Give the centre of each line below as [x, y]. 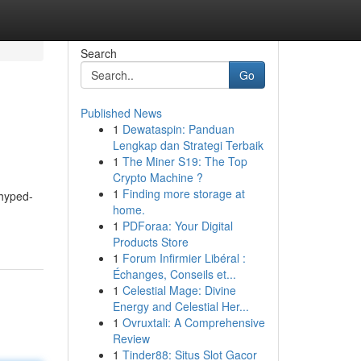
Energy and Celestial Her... [180, 306]
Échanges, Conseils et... [174, 274]
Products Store [150, 242]
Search [98, 53]
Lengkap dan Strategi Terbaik [188, 145]
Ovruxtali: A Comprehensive [193, 322]
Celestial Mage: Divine [179, 290]
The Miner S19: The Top [185, 161]
